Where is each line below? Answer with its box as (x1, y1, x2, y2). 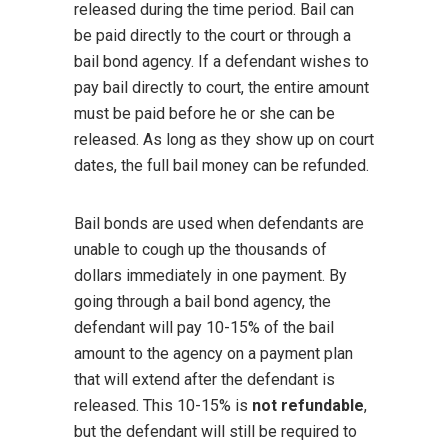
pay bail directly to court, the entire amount (74, 77, 369, 97)
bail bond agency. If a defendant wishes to (74, 51, 369, 71)
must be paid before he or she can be (74, 103, 335, 123)
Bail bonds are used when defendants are (74, 213, 364, 233)
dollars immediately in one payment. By (74, 265, 347, 285)
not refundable (252, 395, 364, 415)
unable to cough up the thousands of (74, 239, 327, 259)
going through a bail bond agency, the (74, 291, 331, 311)
